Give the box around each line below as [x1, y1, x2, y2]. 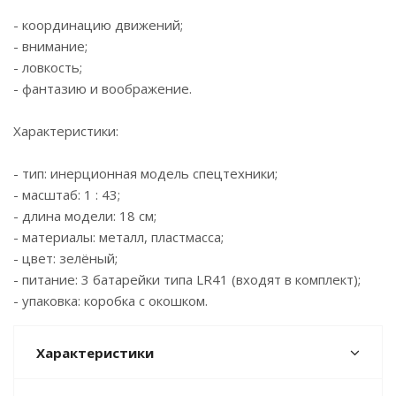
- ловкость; [13, 58, 82, 76]
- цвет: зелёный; [13, 249, 118, 267]
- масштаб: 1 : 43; [13, 186, 120, 203]
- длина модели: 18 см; [13, 207, 156, 225]
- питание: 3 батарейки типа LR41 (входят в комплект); [13, 270, 361, 288]
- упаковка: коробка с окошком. [13, 292, 208, 309]
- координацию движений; [13, 16, 183, 34]
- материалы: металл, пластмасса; [13, 228, 224, 246]
